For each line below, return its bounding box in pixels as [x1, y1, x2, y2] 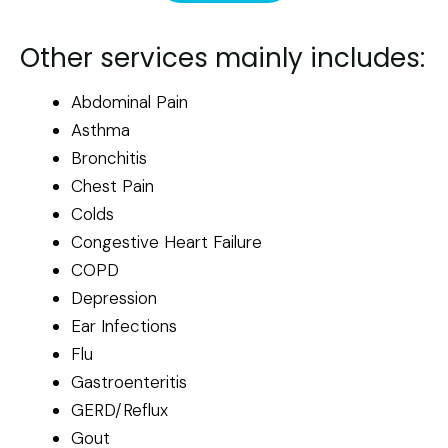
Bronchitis [71, 146, 147, 169]
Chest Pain [71, 174, 154, 197]
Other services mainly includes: [20, 39, 425, 76]
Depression [71, 286, 157, 309]
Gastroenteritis [71, 370, 187, 393]
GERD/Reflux [71, 398, 168, 421]
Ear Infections [71, 314, 177, 337]
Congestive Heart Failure [71, 230, 262, 253]
